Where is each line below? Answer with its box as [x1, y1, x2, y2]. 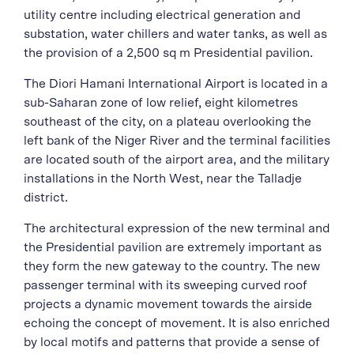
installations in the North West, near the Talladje [24, 171, 302, 185]
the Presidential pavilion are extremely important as [24, 240, 322, 254]
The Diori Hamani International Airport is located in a [24, 77, 328, 90]
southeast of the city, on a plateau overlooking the [24, 115, 311, 128]
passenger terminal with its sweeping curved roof [24, 278, 307, 292]
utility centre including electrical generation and [24, 8, 300, 21]
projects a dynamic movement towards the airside [24, 297, 312, 311]
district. [24, 190, 68, 204]
